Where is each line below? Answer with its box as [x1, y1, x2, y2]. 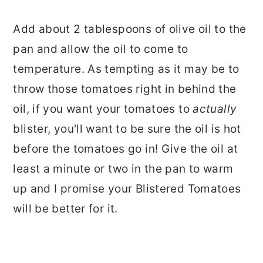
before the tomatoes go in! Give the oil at [13, 141, 238, 156]
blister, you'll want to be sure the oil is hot [13, 122, 241, 136]
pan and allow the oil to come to [13, 42, 188, 56]
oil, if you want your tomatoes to [13, 102, 193, 116]
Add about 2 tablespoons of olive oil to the [13, 22, 247, 36]
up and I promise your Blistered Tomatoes [13, 181, 241, 195]
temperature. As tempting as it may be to [13, 62, 240, 76]
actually [193, 102, 237, 116]
